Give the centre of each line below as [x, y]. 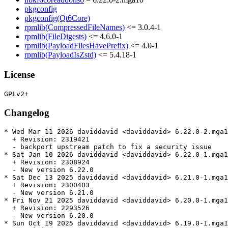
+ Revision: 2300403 [47, 185]
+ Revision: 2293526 [47, 208]
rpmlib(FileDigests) [55, 37]
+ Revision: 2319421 [47, 139]
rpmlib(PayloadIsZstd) [60, 55]
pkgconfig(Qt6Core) [57, 18]
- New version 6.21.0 [49, 193]
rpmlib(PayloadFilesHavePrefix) [76, 46]
